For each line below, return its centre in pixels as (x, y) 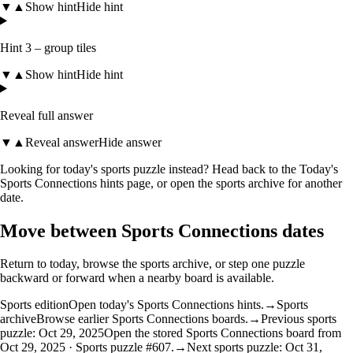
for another (315, 183)
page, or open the (170, 183)
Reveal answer (62, 142)
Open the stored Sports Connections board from (223, 333)
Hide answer (130, 142)
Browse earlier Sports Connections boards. (142, 319)
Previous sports (299, 319)
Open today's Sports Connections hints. (166, 305)
